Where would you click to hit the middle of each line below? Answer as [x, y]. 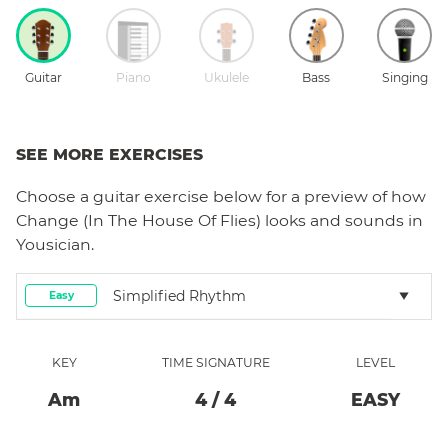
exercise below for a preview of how [283, 196]
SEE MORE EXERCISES [109, 154]
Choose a [54, 196]
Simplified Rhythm [179, 295]
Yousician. [55, 244]
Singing [404, 77]
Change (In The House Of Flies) [138, 220]
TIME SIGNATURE [215, 362]
